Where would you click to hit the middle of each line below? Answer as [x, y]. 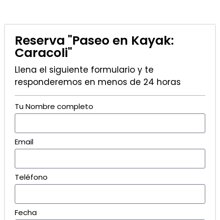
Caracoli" [43, 53]
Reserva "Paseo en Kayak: [94, 40]
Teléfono [31, 177]
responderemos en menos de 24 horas [98, 82]
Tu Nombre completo [54, 106]
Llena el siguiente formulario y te [84, 69]
